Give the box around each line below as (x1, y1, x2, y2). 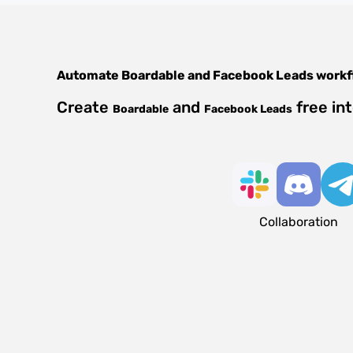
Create (57, 98, 113, 117)
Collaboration (258, 214, 338, 229)
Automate (57, 68, 121, 83)
